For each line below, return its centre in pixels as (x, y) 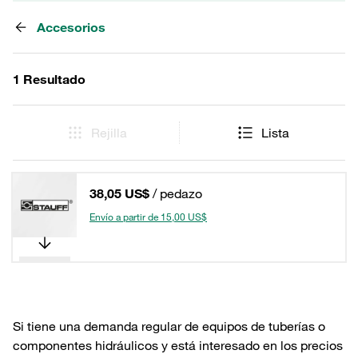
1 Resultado (49, 79)
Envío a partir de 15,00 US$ (148, 217)
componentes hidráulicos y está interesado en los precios (178, 345)
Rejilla (109, 133)
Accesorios (71, 27)
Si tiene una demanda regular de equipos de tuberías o (169, 326)
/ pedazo (177, 193)
